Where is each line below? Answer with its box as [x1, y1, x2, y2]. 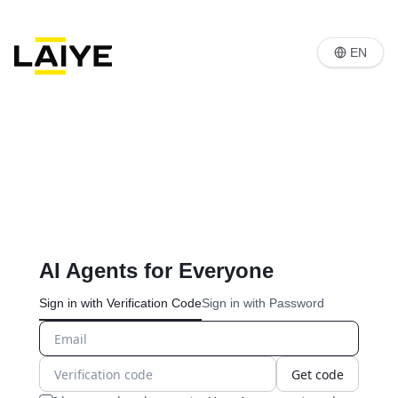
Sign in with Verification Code [39, 296, 202, 310]
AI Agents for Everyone [39, 259, 274, 283]
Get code [291, 365, 344, 383]
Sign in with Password [202, 296, 324, 310]
